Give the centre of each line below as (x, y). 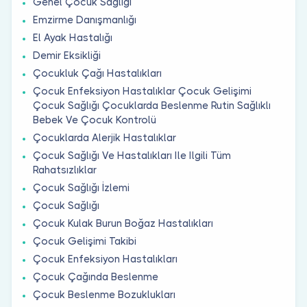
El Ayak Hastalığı (73, 37)
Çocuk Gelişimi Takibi (85, 241)
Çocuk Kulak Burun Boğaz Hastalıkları (123, 223)
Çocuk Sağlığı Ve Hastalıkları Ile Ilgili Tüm (132, 155)
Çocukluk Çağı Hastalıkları (97, 73)
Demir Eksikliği (67, 55)
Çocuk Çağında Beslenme (96, 277)
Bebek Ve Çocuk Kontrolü (95, 120)
